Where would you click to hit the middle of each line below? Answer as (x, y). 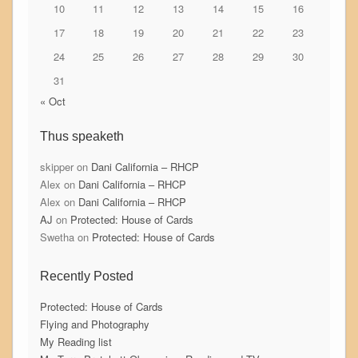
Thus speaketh (82, 136)
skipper (56, 166)
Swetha (57, 237)
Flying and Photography (94, 324)
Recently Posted (86, 276)
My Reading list (76, 341)
